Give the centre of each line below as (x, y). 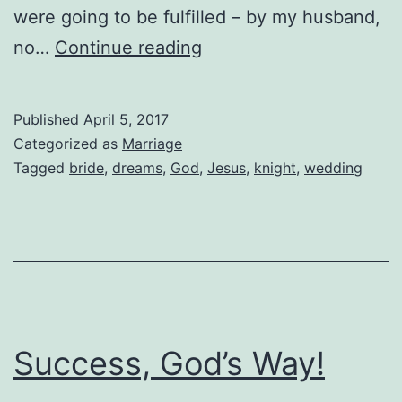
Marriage (152, 144)
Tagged (41, 168)
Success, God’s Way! (169, 364)
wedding (333, 168)
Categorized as (68, 144)
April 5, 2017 (126, 120)
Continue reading (128, 48)
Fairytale (237, 47)
